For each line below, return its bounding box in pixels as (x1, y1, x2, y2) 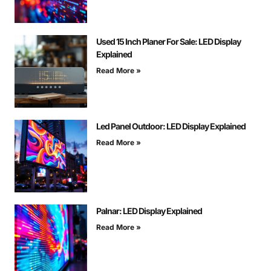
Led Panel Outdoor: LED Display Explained (96, 121, 246, 132)
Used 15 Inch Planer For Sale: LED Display (96, 36, 241, 47)
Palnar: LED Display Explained (96, 206, 202, 217)
